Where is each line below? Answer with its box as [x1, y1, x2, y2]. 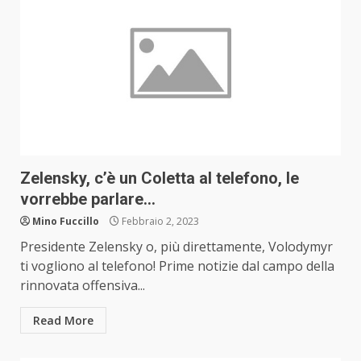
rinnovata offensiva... [20, 276, 145, 295]
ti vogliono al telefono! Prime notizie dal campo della [20, 257, 334, 276]
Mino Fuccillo [32, 214, 99, 229]
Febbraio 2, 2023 [119, 214, 199, 229]
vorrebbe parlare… [20, 189, 156, 210]
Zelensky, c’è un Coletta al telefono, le [20, 168, 299, 189]
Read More [33, 313, 93, 329]
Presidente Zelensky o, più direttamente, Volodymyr [20, 238, 333, 256]
